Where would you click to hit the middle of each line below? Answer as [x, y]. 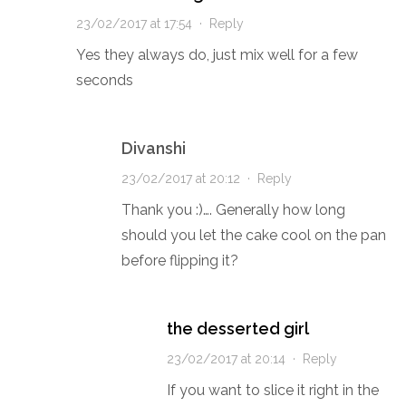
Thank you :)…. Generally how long [233, 209]
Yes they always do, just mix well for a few [217, 54]
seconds [104, 80]
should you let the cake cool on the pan [253, 235]
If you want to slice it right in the [272, 390]
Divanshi [153, 148]
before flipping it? [179, 260]
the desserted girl [237, 328]
